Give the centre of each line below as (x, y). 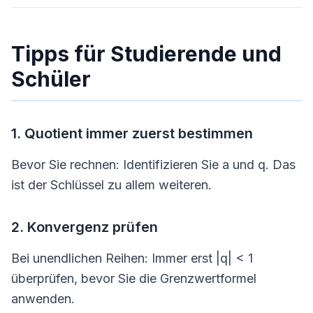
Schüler (51, 79)
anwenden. (43, 299)
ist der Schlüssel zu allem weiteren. (111, 185)
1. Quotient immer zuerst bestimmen (132, 133)
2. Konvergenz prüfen (85, 227)
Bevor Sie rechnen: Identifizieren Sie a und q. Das (153, 165)
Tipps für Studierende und (146, 54)
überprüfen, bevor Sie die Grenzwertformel (134, 278)
